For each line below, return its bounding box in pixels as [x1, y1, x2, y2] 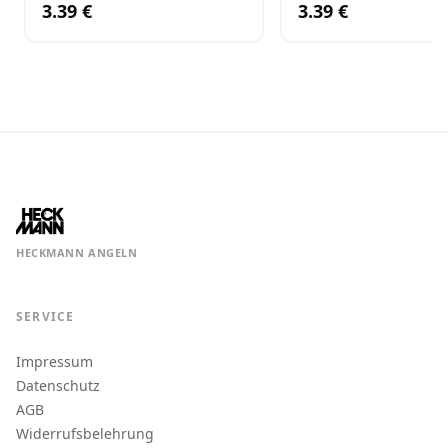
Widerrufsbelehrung [16, 424, 154, 443]
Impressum [16, 352, 93, 371]
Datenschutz [16, 376, 100, 395]
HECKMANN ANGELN [16, 245, 138, 260]
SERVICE [16, 308, 75, 325]
